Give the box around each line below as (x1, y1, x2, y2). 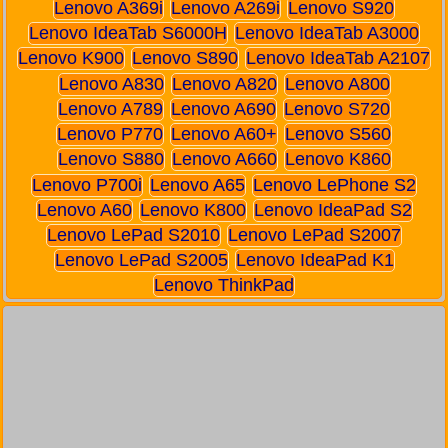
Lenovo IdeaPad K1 (235, 250, 394, 271)
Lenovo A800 (284, 73, 390, 94)
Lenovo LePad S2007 (228, 225, 401, 246)
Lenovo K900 (18, 48, 124, 69)
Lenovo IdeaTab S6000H (29, 23, 227, 44)
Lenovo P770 (57, 124, 163, 145)
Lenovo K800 (139, 199, 246, 220)
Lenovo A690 (171, 98, 276, 119)
